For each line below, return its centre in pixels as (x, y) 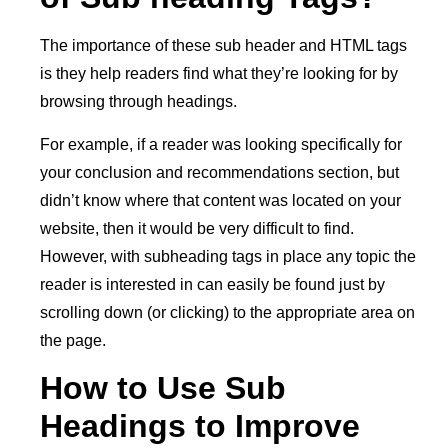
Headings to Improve (200, 426)
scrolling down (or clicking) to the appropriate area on (227, 312)
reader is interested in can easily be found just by (212, 284)
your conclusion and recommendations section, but (219, 172)
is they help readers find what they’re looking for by (219, 74)
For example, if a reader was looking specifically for (221, 144)
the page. (73, 340)
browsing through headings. (138, 102)
